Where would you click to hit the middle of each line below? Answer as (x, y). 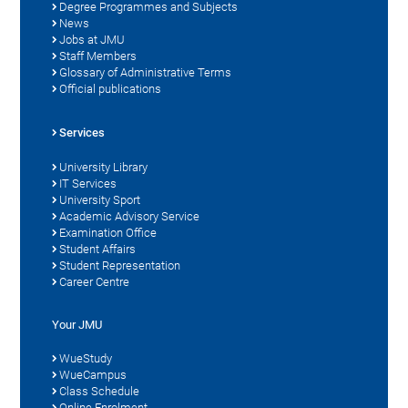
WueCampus (93, 375)
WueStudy (86, 359)
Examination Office (108, 233)
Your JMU (77, 325)
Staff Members (98, 56)
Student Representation (120, 266)
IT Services (88, 184)
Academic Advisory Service (130, 217)
